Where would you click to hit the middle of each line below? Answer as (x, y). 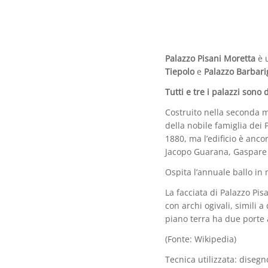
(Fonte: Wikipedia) (200, 239)
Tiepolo (179, 72)
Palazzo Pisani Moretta (210, 59)
